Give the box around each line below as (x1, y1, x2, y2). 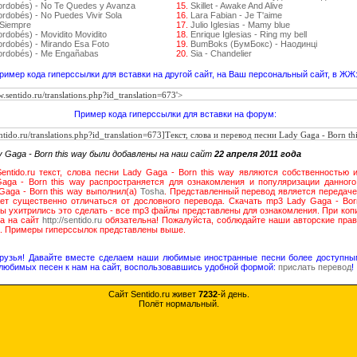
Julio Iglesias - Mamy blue (190, 20, 290, 29)
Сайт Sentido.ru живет (108, 289, 198, 299)
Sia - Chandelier (190, 49, 252, 58)
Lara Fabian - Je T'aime (190, 10, 282, 20)
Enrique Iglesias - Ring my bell (190, 29, 307, 39)
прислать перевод (278, 262, 351, 272)
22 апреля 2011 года (214, 149, 301, 159)
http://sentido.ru (42, 215, 102, 225)
